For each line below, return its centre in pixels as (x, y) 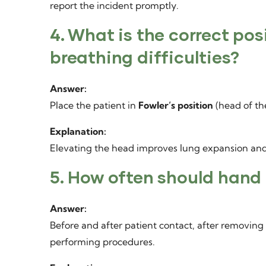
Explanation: (78, 131)
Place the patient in (94, 105)
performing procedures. (102, 242)
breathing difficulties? (145, 57)
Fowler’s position (176, 105)
